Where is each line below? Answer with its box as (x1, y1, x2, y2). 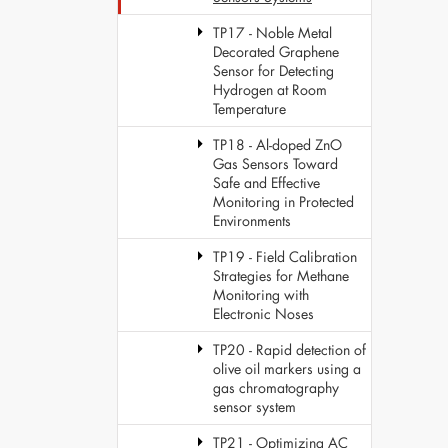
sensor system (213, 397, 296, 416)
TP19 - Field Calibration (213, 247, 357, 266)
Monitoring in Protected (213, 192, 354, 211)
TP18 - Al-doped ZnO (213, 135, 342, 154)
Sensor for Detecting (213, 61, 334, 80)
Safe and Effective (213, 173, 320, 192)
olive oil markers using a (213, 359, 361, 378)
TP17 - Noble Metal (213, 23, 332, 42)
